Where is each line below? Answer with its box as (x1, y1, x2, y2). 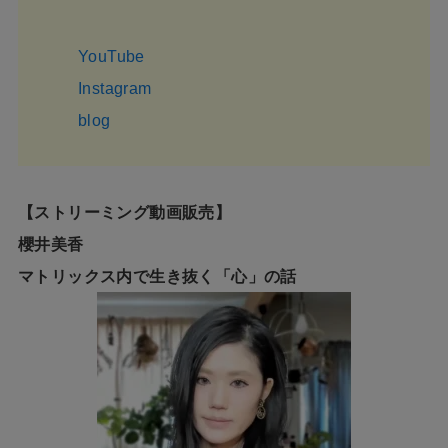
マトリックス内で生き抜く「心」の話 (17, 268, 297, 286)
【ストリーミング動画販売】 (17, 204, 232, 222)
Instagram (77, 80, 152, 98)
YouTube (77, 48, 145, 66)
